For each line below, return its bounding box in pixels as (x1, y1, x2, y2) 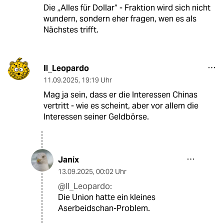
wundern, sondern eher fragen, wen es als (43, 13, 196, 24)
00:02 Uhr (96, 167, 126, 176)
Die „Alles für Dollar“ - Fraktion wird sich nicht (43, 2, 210, 13)
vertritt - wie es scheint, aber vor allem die (43, 100, 198, 111)
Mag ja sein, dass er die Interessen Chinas (43, 89, 197, 100)
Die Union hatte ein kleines (58, 192, 155, 203)
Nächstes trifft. (43, 24, 98, 35)
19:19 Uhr (81, 75, 112, 85)
